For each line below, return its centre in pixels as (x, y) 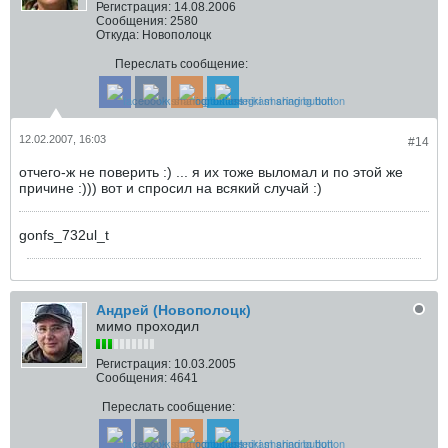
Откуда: (117, 35)
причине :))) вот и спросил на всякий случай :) (170, 188)
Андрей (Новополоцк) (173, 310)
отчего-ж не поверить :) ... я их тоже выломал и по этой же (211, 172)
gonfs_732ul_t (64, 235)
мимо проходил (147, 326)
